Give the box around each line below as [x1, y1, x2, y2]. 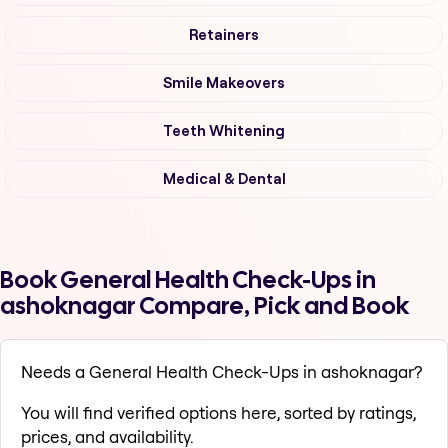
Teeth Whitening [163, 123, 285, 140]
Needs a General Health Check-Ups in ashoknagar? [21, 361, 422, 383]
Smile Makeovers [163, 75, 285, 92]
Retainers [189, 27, 259, 44]
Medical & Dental [162, 171, 286, 188]
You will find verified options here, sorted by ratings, [21, 402, 416, 424]
